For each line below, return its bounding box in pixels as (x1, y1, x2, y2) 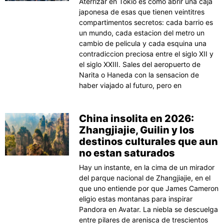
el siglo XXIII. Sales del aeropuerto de (79, 59, 201, 68)
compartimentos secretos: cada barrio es (79, 17, 213, 26)
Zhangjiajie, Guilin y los (79, 123, 195, 136)
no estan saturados (79, 146, 175, 159)
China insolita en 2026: (79, 112, 194, 124)
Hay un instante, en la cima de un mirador (79, 162, 215, 171)
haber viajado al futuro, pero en (79, 80, 182, 89)
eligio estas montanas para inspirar (79, 194, 193, 203)
